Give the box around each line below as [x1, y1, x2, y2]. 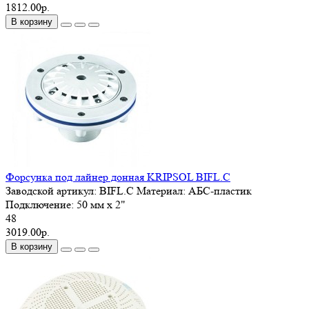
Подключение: [6, 197, 77, 211]
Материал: [134, 183, 188, 197]
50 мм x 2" [77, 197, 126, 211]
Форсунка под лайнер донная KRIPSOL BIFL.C [6, 170, 230, 183]
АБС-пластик [188, 183, 252, 197]
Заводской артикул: [6, 183, 99, 197]
